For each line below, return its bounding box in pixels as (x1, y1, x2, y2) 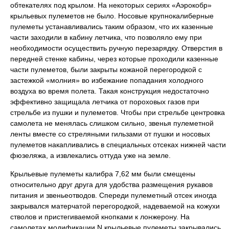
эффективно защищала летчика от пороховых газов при (10, 98, 199, 106)
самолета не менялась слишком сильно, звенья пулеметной (10, 119, 214, 127)
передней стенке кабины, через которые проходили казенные (10, 55, 218, 63)
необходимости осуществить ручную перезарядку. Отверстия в (10, 44, 222, 52)
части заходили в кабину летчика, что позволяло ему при (10, 33, 202, 41)
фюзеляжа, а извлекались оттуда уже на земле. (10, 151, 171, 159)
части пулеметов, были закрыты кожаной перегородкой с (10, 65, 202, 74)
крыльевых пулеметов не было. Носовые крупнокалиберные (10, 12, 214, 20)
